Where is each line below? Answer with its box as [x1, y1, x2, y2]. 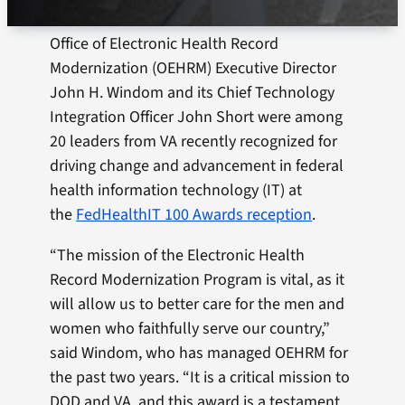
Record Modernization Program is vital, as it [50, 268, 345, 291]
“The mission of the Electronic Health [50, 243, 306, 267]
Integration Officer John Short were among [50, 105, 344, 128]
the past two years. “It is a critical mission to [50, 365, 351, 389]
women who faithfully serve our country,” [50, 316, 331, 340]
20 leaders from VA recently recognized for [50, 129, 338, 153]
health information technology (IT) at [50, 178, 303, 202]
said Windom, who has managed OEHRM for [50, 341, 349, 364]
